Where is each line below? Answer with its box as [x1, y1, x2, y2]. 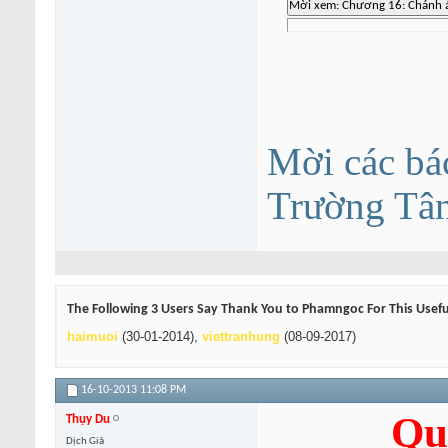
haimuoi [67, 329, 118, 345]
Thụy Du [66, 413, 110, 427]
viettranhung [202, 329, 280, 345]
